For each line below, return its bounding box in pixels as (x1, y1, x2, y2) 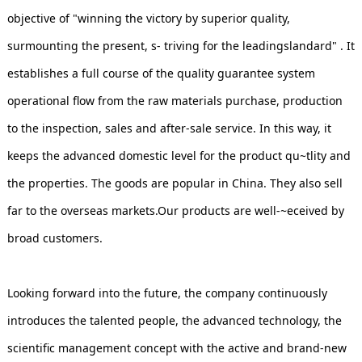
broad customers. (6, 229, 117, 246)
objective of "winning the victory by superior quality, (6, 10, 290, 26)
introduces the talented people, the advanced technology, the (6, 312, 342, 328)
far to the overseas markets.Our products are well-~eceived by (6, 202, 344, 218)
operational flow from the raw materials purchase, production (6, 92, 343, 108)
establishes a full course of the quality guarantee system (6, 65, 315, 81)
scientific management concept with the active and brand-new (6, 339, 347, 356)
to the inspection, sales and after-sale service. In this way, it (6, 120, 331, 136)
